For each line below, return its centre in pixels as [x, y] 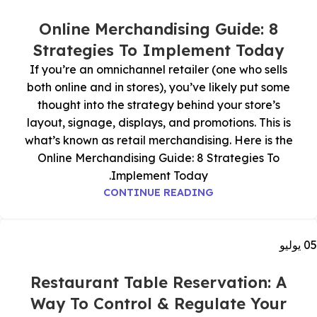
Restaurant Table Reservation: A [158, 282]
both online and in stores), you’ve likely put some [158, 87]
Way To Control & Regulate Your [158, 304]
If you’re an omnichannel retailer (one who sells [158, 69]
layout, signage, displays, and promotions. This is [158, 122]
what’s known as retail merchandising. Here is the [158, 140]
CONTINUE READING [158, 192]
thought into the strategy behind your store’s [158, 105]
